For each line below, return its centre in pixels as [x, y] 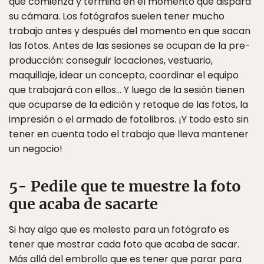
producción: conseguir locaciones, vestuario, [111, 60]
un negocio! [36, 149]
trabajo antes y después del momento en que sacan [130, 31]
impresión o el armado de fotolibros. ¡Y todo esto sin [129, 119]
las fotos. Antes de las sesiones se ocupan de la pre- [130, 46]
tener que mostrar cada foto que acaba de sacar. [124, 244]
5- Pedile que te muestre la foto [125, 186]
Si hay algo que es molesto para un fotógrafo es [119, 230]
